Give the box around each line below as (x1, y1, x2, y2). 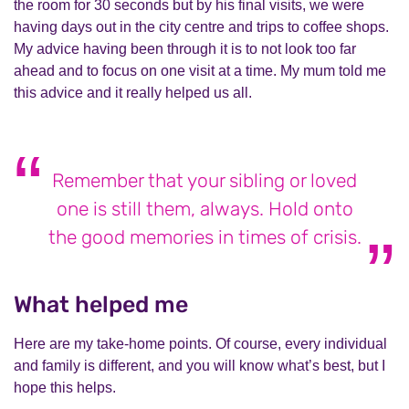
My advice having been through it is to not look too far (14, 41, 356, 57)
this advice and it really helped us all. (14, 85, 252, 100)
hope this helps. (14, 380, 116, 395)
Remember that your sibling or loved (52, 169, 357, 192)
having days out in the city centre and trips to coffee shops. (14, 19, 389, 35)
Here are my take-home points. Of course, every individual (14, 336, 387, 351)
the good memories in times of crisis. (47, 225, 362, 248)
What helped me (14, 291, 188, 318)
